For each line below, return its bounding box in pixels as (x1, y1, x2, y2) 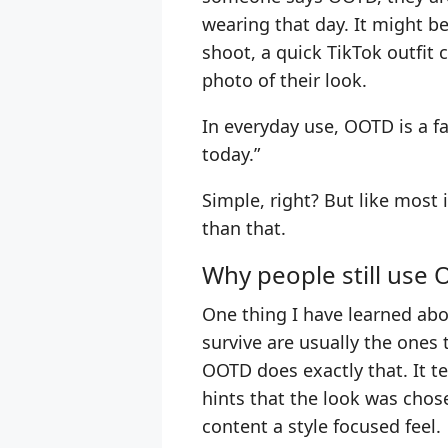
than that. (202, 216, 286, 241)
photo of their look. (202, 68, 367, 93)
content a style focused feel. (202, 414, 441, 439)
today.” (202, 142, 260, 167)
